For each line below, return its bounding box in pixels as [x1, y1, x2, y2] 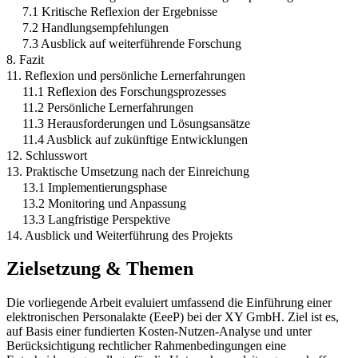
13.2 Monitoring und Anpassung [22, 196, 186, 210]
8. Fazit [6, 52, 44, 66]
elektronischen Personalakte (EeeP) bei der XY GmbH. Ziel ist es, [6, 310, 339, 324]
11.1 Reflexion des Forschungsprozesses [22, 84, 226, 98]
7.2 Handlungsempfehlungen [22, 20, 169, 34]
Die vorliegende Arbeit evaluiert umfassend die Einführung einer [6, 296, 332, 310]
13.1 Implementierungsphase [22, 180, 167, 194]
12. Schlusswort [6, 148, 87, 162]
